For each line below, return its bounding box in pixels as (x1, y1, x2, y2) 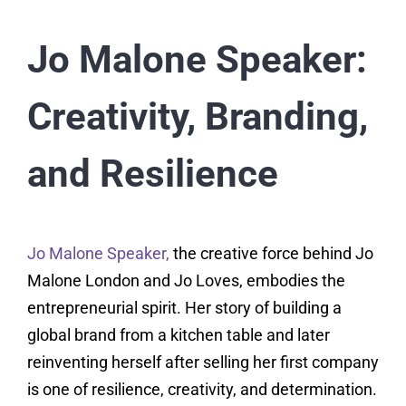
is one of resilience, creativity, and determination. (26, 380, 377, 400)
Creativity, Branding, (26, 94, 368, 140)
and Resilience (26, 151, 278, 197)
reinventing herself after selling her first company (26, 353, 379, 372)
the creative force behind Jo (169, 244, 373, 264)
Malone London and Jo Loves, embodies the (26, 271, 345, 291)
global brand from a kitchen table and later (26, 325, 330, 345)
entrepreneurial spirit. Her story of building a (26, 298, 342, 318)
